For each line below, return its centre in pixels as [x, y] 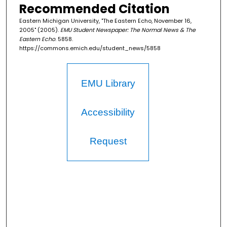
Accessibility [108, 112]
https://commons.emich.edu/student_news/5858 [90, 48]
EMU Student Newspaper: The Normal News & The [128, 30]
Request [108, 141]
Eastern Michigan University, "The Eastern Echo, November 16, [105, 21]
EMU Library [108, 84]
